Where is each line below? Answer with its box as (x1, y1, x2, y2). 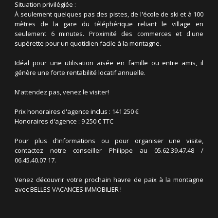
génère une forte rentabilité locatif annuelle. (15, 68, 145, 77)
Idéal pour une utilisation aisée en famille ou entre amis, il (15, 58, 203, 67)
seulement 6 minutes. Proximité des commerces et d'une (15, 29, 203, 38)
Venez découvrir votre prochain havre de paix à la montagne (15, 175, 203, 184)
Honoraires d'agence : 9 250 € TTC (15, 117, 113, 126)
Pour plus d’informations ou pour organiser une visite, (15, 136, 203, 145)
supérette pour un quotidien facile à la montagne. (15, 39, 161, 48)
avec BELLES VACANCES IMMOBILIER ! (15, 185, 122, 194)
